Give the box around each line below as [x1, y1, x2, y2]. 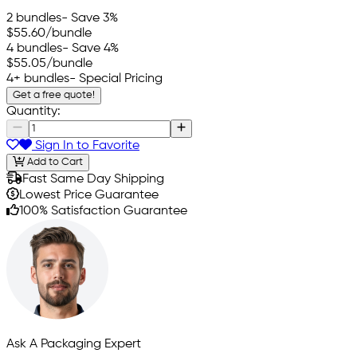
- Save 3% [61, 12, 118, 25]
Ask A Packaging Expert [6, 338, 141, 351]
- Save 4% [62, 42, 119, 56]
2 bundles [6, 12, 61, 25]
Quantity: [6, 105, 61, 119]
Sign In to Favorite [32, 139, 139, 152]
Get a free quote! [13, 90, 95, 101]
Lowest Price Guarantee [19, 189, 159, 202]
